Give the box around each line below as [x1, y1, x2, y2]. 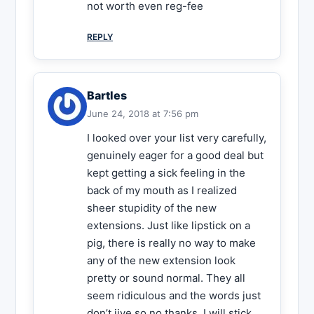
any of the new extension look [87, 254, 235, 268]
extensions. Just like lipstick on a [87, 219, 250, 233]
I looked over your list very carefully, [87, 131, 266, 145]
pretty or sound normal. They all [87, 271, 245, 285]
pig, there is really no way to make [87, 236, 256, 250]
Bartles [87, 88, 127, 103]
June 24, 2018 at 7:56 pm [87, 108, 198, 120]
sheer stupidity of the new [87, 201, 217, 215]
